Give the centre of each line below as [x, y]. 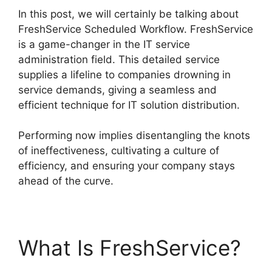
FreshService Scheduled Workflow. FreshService [136, 29]
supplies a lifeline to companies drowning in [124, 74]
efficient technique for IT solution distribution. [129, 105]
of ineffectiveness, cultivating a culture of [119, 151]
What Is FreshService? [130, 248]
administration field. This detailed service [119, 59]
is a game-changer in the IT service [104, 44]
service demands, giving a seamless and [117, 90]
